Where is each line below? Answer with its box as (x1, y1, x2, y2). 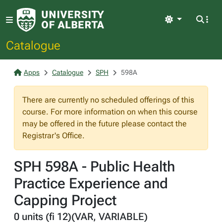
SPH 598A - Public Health (14, 158, 175, 175)
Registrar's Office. (22, 131, 85, 140)
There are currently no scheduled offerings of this (22, 95, 194, 105)
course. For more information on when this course (22, 107, 198, 116)
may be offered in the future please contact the (22, 119, 187, 128)
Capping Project (14, 192, 116, 209)
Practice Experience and (14, 175, 168, 192)
